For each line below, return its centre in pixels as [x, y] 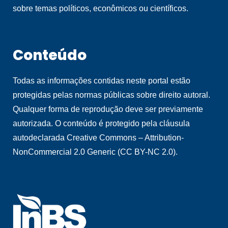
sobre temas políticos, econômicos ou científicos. [101, 9]
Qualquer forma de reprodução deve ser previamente [108, 109]
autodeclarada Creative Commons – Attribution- [98, 138]
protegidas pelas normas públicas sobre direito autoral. [111, 95]
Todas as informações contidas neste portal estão [102, 81]
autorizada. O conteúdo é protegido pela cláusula [101, 124]
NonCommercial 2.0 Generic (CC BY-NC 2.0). [95, 152]
